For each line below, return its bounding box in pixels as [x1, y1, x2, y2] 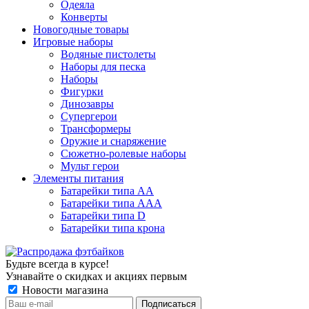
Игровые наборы [33, 35, 113, 48]
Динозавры [61, 97, 114, 110]
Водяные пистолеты [61, 48, 156, 60]
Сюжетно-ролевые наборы [61, 147, 186, 159]
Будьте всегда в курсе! [6, 257, 109, 270]
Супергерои [61, 110, 117, 122]
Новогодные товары [33, 23, 129, 35]
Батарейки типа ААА [61, 197, 162, 209]
